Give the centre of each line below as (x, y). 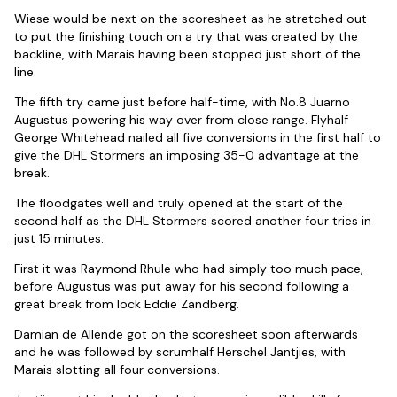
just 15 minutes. (59, 239)
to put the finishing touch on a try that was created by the (186, 37)
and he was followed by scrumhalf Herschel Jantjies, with (180, 352)
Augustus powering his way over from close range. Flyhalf (181, 120)
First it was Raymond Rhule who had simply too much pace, (189, 269)
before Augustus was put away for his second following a (182, 287)
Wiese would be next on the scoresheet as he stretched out (191, 19)
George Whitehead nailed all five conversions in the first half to (198, 138)
